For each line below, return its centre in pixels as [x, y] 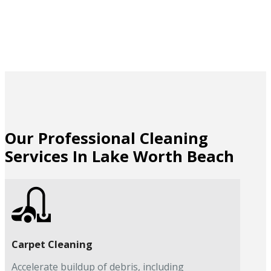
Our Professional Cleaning [106, 139]
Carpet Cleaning [52, 244]
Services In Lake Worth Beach [119, 157]
